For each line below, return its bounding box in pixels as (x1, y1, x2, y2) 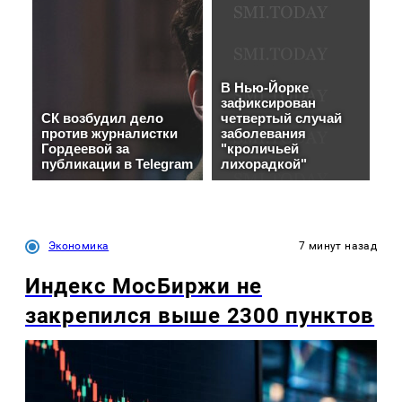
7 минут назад (299, 240, 377, 253)
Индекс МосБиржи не (25, 274, 262, 300)
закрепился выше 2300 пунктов (25, 303, 375, 329)
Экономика (48, 240, 109, 253)
